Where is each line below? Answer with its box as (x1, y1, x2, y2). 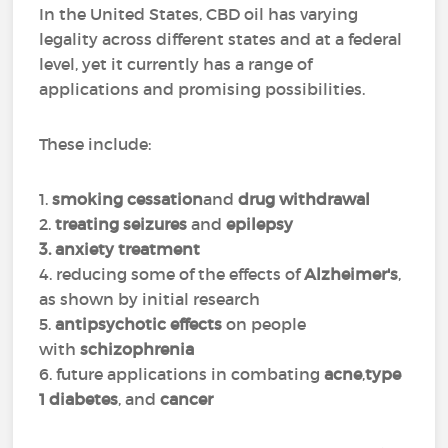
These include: (39, 134, 152, 154)
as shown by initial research (39, 289, 261, 309)
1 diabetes (39, 389, 119, 409)
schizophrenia (80, 339, 195, 359)
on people (222, 314, 307, 334)
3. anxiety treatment (39, 239, 201, 259)
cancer (160, 389, 214, 409)
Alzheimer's (304, 264, 399, 284)
